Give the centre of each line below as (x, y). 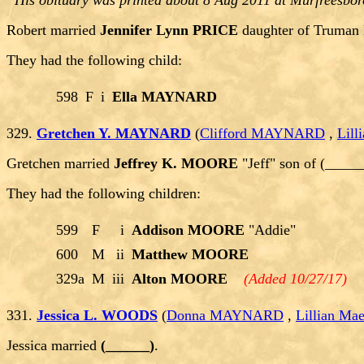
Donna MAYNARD (225, 316)
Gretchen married (60, 164)
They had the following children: (104, 194)
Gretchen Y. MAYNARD (114, 134)
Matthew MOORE (190, 255)
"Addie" (270, 230)
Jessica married (54, 346)
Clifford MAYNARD (262, 134)
